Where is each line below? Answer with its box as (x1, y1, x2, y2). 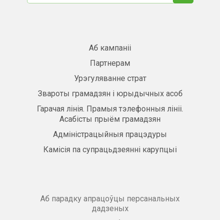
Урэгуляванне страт (74, 74, 146, 83)
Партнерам (90, 58, 130, 68)
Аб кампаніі (89, 43, 131, 53)
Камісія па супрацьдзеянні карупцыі (43, 145, 177, 154)
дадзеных (91, 204, 129, 213)
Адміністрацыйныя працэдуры (53, 130, 167, 139)
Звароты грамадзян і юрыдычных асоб (37, 89, 183, 98)
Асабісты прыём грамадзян (59, 114, 161, 124)
